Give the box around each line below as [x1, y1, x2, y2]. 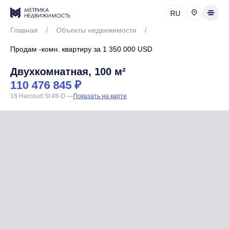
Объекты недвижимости [56, 26, 136, 34]
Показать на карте [73, 93, 127, 100]
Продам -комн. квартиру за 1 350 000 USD [10, 45, 152, 53]
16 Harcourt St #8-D [10, 93, 67, 100]
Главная [10, 26, 38, 34]
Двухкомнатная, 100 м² [10, 66, 126, 77]
